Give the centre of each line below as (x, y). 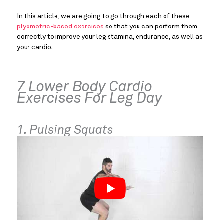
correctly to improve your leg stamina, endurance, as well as (110, 37)
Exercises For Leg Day (89, 99)
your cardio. (35, 47)
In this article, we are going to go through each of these (103, 16)
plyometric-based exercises (60, 27)
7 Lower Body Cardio (84, 88)
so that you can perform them (151, 27)
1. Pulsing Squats (65, 130)
